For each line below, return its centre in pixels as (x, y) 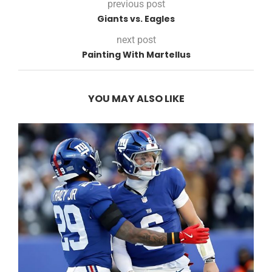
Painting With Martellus (136, 54)
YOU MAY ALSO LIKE (136, 98)
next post (136, 39)
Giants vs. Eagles (136, 19)
